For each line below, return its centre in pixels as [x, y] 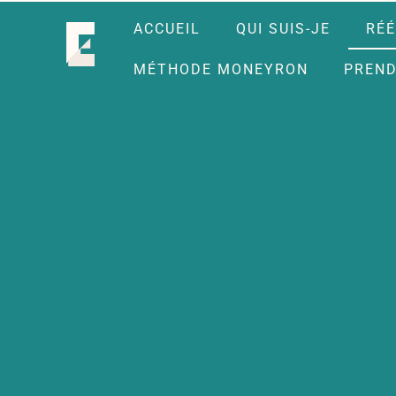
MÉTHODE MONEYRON [221, 69]
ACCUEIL [168, 29]
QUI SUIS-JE [284, 29]
